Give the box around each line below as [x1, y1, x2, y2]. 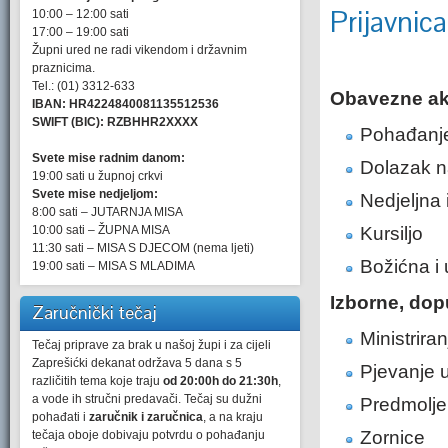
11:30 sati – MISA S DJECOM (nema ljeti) [32, 241, 254, 255]
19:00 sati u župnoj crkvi [32, 169, 163, 183]
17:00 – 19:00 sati [32, 25, 129, 39]
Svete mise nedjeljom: [32, 187, 158, 201]
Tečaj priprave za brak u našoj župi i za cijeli [32, 338, 271, 352]
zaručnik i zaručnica [89, 410, 203, 424]
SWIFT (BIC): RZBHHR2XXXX [32, 115, 198, 129]
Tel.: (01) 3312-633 [32, 79, 135, 93]
